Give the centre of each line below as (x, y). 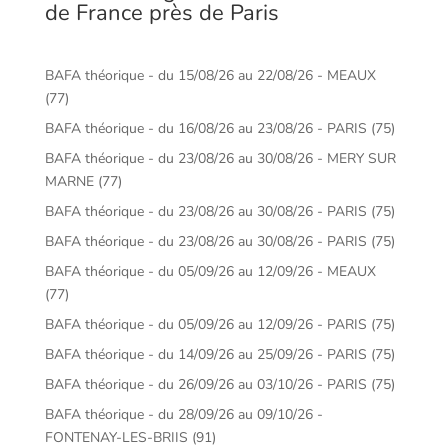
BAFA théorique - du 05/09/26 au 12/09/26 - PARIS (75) (219, 324)
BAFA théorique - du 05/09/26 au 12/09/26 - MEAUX (210, 271)
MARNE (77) (83, 181)
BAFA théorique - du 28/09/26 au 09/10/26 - (183, 414)
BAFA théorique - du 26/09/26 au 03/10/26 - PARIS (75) (219, 384)
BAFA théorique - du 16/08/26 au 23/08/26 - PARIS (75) (219, 128)
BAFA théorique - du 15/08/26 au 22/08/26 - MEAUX (210, 75)
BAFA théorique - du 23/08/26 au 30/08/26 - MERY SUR (220, 158)
